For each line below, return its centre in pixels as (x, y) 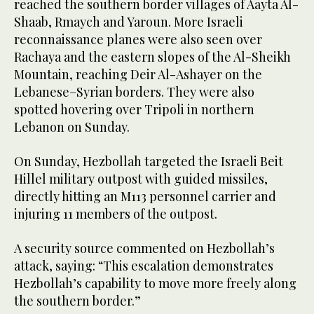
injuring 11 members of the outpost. (116, 214)
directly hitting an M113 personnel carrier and (145, 197)
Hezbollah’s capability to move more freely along (155, 284)
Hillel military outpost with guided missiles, (141, 179)
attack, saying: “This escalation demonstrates (144, 266)
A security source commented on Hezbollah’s (144, 248)
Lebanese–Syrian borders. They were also (134, 92)
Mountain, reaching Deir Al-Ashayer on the (138, 75)
